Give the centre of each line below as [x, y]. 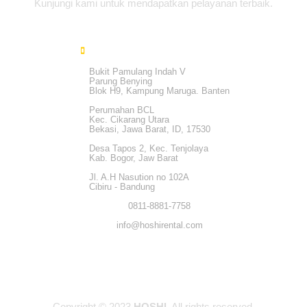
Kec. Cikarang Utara [130, 120]
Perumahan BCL [122, 110]
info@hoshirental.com [159, 225]
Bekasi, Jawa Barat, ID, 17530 [150, 130]
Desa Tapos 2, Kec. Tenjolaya [149, 149]
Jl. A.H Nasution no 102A [139, 177]
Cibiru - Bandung [122, 187]
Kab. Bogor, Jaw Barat [134, 158]
